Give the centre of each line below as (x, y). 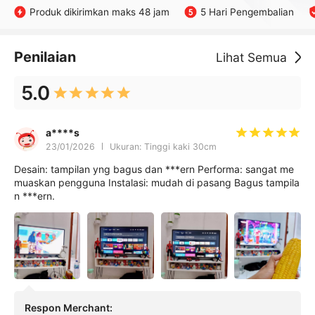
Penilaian (45, 57)
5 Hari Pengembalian (247, 12)
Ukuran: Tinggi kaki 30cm (163, 146)
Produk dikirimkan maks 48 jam (100, 12)
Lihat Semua (252, 58)
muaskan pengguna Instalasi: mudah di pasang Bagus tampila (156, 182)
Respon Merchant (67, 307)
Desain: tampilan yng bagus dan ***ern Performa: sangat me (154, 169)
